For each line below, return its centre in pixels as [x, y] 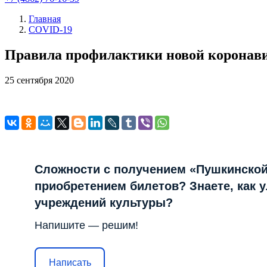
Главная [45, 19]
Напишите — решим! [86, 225]
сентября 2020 [45, 80]
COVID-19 [50, 30]
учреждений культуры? [104, 202]
